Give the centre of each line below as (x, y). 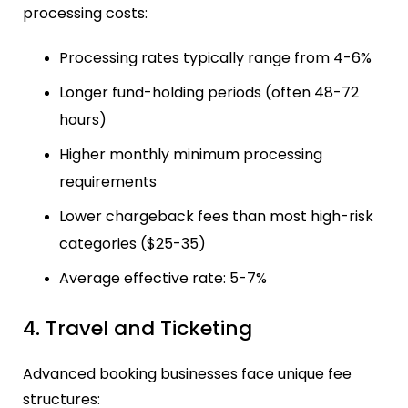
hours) (83, 120)
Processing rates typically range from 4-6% (215, 58)
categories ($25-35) (133, 244)
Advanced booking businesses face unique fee (187, 374)
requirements (108, 182)
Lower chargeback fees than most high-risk (216, 217)
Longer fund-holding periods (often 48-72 (209, 93)
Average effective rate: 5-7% (163, 279)
